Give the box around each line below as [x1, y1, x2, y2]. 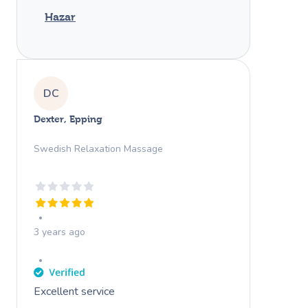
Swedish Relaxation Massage [34, 142, 163, 155]
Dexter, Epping [34, 113, 102, 124]
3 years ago [34, 225, 85, 239]
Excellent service [34, 283, 115, 299]
